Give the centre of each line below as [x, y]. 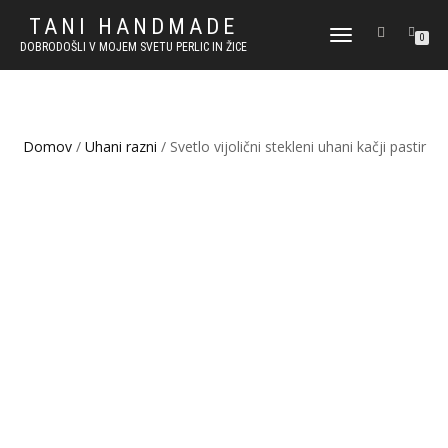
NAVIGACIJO [358, 55]
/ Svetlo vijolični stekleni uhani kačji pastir [291, 146]
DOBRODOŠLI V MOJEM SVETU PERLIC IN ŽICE [133, 47]
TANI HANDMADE [133, 26]
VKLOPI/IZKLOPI [365, 36]
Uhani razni [120, 146]
